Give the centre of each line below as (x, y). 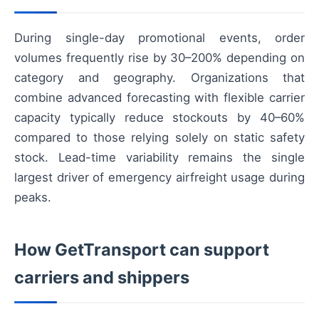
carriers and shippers (102, 278)
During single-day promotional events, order (159, 38)
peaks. (33, 198)
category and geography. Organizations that (159, 78)
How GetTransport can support (142, 250)
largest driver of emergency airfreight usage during (159, 178)
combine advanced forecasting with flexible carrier (159, 98)
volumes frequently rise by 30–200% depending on (159, 58)
